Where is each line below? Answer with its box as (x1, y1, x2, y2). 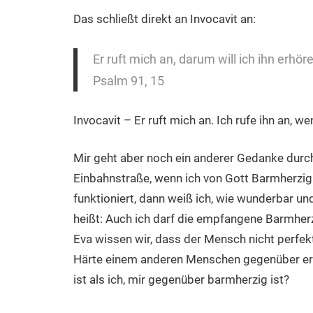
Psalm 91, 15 (93, 73, 164, 88)
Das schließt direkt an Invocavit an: (73, 11, 256, 26)
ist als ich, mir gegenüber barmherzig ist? (73, 272, 289, 287)
